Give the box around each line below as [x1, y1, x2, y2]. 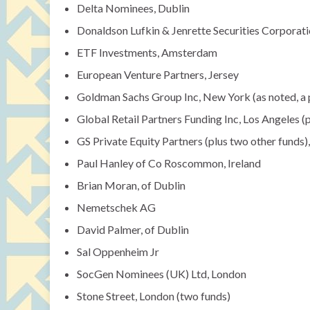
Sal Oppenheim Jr [77, 245, 159, 258]
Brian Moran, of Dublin [77, 179, 185, 192]
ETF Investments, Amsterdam [77, 46, 217, 59]
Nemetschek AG [77, 201, 156, 214]
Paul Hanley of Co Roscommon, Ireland [77, 156, 261, 170]
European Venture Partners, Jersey [77, 68, 239, 81]
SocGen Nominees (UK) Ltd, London [77, 267, 246, 280]
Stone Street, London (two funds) [77, 289, 230, 302]
